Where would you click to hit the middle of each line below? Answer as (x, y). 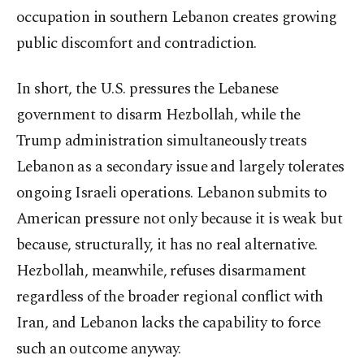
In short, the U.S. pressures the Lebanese (147, 89)
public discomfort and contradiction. (136, 44)
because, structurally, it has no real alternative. (167, 245)
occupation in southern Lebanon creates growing (177, 18)
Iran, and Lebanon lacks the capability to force (169, 323)
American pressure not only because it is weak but (180, 219)
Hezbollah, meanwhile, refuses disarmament (161, 271)
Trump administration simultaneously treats (162, 141)
